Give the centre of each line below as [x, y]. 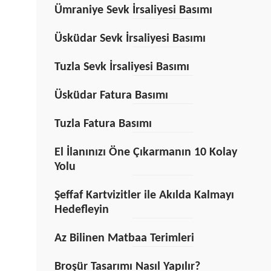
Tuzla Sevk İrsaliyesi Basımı [122, 67]
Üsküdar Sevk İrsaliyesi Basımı [130, 39]
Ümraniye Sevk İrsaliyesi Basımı [133, 10]
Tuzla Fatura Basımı [103, 124]
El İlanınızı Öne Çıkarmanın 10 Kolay [145, 152]
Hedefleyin [81, 210]
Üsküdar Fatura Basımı [111, 96]
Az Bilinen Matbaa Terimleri [124, 238]
